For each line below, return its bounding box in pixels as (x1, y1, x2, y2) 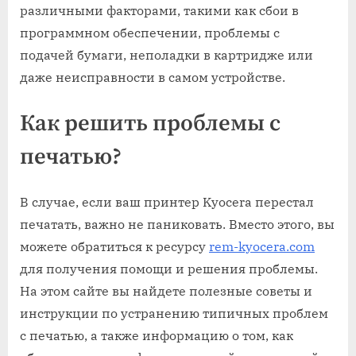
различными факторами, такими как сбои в (20, 2, 299, 19)
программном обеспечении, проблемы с (20, 25, 280, 41)
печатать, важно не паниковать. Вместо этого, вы (20, 215, 335, 232)
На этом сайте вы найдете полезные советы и (20, 282, 312, 299)
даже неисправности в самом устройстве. (20, 69, 285, 86)
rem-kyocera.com (209, 238, 315, 254)
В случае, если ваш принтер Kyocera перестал (20, 193, 314, 210)
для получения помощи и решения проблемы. (20, 260, 318, 277)
